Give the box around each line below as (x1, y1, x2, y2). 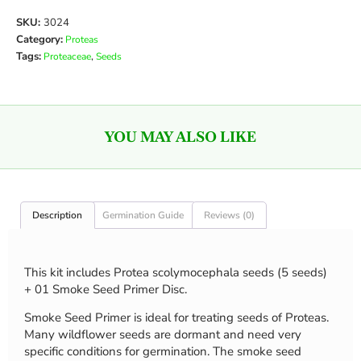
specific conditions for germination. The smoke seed (24, 342, 301, 359)
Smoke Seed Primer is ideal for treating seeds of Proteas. (24, 309, 329, 326)
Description (32, 208, 83, 222)
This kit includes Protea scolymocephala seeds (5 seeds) (24, 263, 327, 280)
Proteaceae (44, 50, 91, 64)
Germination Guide (102, 208, 185, 222)
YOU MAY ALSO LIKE (105, 127, 256, 147)
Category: (16, 32, 63, 48)
